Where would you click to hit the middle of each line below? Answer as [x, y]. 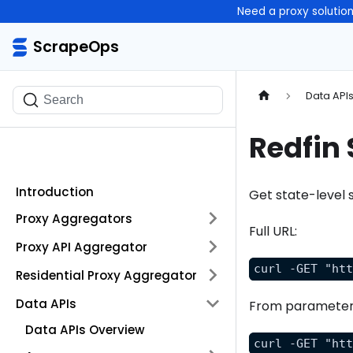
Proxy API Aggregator [82, 247]
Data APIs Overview [85, 330]
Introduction [55, 192]
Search [63, 100]
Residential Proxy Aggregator [106, 275]
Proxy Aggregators [74, 218]
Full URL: [273, 232]
